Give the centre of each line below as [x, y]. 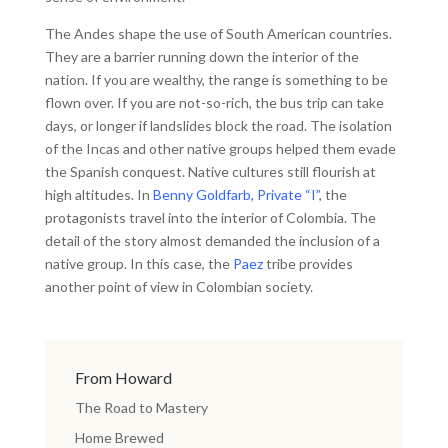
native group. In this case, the [138, 263]
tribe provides [307, 263]
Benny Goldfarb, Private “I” [235, 194]
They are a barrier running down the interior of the [201, 56]
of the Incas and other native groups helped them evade [220, 148]
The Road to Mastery [141, 407]
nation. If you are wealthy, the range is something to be [216, 79]
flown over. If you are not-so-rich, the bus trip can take [214, 102]
